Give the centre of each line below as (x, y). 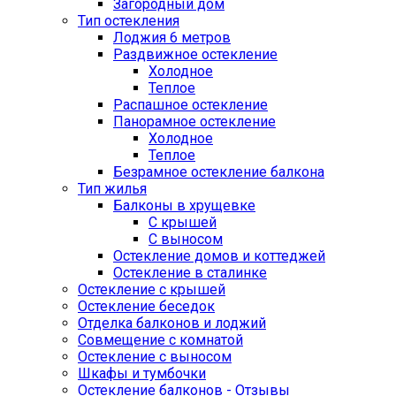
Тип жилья (112, 189)
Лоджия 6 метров (172, 38)
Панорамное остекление (194, 122)
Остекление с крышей (152, 290)
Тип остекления (129, 21)
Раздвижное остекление (195, 55)
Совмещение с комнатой (160, 340)
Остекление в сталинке (190, 273)
